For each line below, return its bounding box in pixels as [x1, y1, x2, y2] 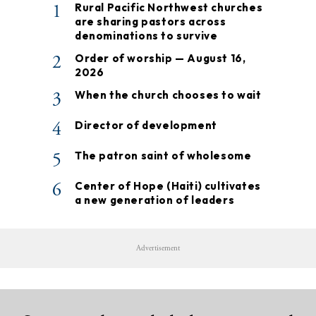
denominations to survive [75, 29, 218, 43]
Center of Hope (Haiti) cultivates [75, 179, 261, 193]
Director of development [75, 119, 217, 133]
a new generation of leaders [75, 193, 235, 207]
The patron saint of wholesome [75, 149, 252, 163]
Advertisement [136, 243, 180, 254]
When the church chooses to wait [75, 88, 262, 102]
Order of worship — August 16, [75, 51, 246, 66]
